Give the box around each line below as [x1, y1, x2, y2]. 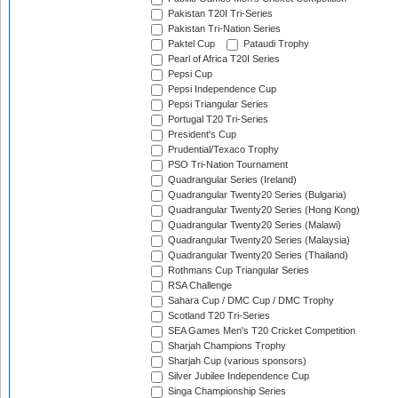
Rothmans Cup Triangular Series [165, 265, 309, 276]
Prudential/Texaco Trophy [165, 144, 279, 155]
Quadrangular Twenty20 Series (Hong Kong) [165, 204, 360, 216]
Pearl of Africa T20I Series [165, 53, 280, 65]
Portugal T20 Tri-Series [165, 114, 268, 125]
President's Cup [165, 129, 236, 140]
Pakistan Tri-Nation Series [165, 23, 281, 35]
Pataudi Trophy [241, 38, 309, 50]
